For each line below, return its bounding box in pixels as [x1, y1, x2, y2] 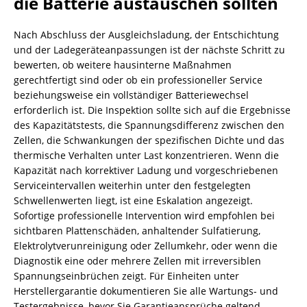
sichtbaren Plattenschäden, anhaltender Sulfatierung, [14, 224, 260, 237]
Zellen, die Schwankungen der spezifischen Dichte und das [14, 134, 284, 147]
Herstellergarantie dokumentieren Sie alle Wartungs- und [14, 284, 278, 297]
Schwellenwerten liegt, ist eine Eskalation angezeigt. [14, 194, 253, 207]
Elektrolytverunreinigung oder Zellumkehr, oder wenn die [14, 239, 278, 252]
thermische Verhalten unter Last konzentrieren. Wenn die [14, 149, 279, 162]
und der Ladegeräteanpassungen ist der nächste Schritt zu [14, 43, 285, 56]
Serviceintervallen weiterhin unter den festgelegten [14, 179, 251, 192]
